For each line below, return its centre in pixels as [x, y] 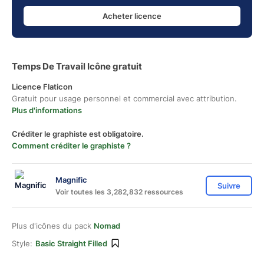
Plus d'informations [47, 110]
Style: [22, 243]
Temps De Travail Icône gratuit [77, 66]
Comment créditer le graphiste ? [71, 146]
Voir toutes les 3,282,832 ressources [119, 192]
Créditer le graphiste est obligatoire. [78, 134]
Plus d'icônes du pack [53, 226]
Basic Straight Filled [71, 243]
